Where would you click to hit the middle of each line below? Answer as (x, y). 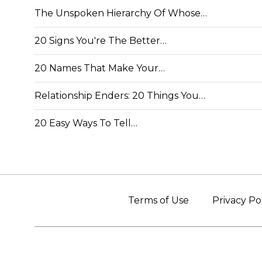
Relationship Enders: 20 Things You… (120, 95)
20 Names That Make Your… (100, 68)
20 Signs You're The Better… (101, 40)
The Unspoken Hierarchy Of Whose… (121, 13)
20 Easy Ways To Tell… (86, 123)
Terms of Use (158, 200)
